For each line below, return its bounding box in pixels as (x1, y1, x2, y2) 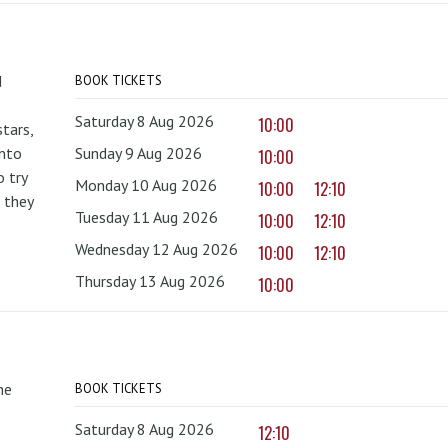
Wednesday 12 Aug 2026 (75, 239, 239, 260)
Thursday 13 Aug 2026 (75, 271, 226, 292)
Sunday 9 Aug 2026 (75, 143, 203, 164)
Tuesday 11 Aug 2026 (75, 207, 219, 228)
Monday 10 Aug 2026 (75, 175, 218, 196)
